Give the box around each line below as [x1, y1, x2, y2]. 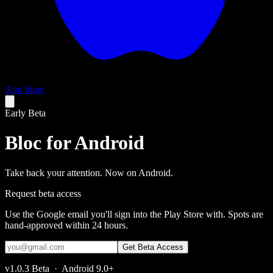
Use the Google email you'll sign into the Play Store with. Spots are [5, 208, 263, 219]
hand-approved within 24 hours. [5, 219, 128, 230]
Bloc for [5, 132, 74, 154]
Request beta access [5, 188, 81, 199]
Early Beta [5, 108, 46, 118]
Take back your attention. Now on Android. [5, 167, 173, 178]
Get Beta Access [122, 242, 183, 252]
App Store [5, 84, 44, 94]
